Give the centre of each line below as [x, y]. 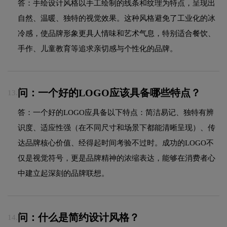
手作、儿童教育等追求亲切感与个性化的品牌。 [98, 48]
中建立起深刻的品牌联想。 [63, 173]
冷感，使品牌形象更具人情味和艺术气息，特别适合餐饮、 [117, 33]
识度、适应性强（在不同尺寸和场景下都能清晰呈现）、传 [117, 127]
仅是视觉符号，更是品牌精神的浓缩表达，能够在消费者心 [117, 158]
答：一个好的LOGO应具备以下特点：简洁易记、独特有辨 [116, 112]
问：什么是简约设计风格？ [79, 218]
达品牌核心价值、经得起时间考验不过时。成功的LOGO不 [116, 143]
